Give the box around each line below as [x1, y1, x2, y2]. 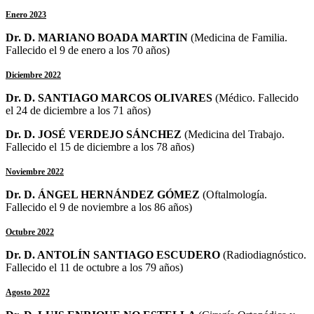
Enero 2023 [6, 9, 46, 20]
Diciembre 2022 [6, 69, 61, 80]
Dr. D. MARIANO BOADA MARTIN [6, 31, 191, 43]
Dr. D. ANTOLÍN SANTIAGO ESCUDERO [6, 248, 223, 261]
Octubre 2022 [6, 226, 54, 237]
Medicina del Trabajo [188, 128, 282, 140]
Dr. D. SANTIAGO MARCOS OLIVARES [6, 91, 215, 104]
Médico [219, 91, 252, 104]
